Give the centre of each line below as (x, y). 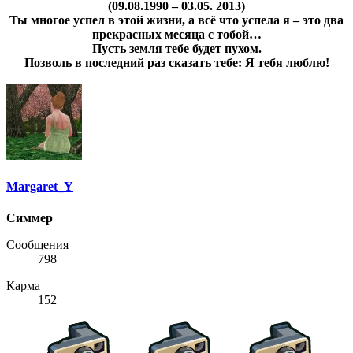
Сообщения (37, 244)
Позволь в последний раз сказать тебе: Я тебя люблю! (176, 63)
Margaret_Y (40, 187)
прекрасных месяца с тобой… (176, 34)
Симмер (30, 217)
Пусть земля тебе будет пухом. (176, 48)
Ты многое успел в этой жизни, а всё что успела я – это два (176, 20)
